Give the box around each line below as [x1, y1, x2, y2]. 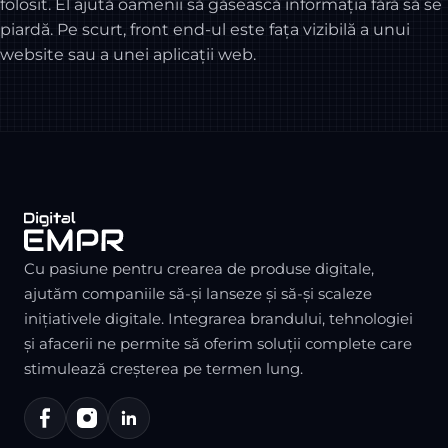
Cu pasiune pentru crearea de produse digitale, [24, 259, 374, 278]
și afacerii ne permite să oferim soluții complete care [24, 334, 412, 353]
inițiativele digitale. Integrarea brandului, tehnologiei [24, 309, 413, 328]
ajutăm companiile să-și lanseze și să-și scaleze [24, 284, 372, 303]
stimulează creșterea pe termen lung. [24, 359, 303, 378]
